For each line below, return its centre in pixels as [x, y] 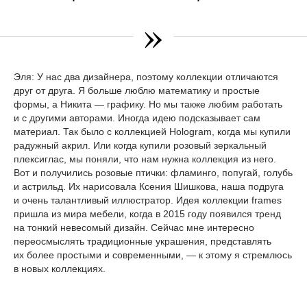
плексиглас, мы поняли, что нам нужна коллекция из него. [145, 159]
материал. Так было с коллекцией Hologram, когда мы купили [152, 132]
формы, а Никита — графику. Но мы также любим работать [148, 105]
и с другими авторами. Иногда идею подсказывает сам [137, 118]
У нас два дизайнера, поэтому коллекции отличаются [156, 77]
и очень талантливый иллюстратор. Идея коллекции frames [148, 200]
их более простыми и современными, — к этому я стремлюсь [153, 255]
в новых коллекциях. [60, 269]
